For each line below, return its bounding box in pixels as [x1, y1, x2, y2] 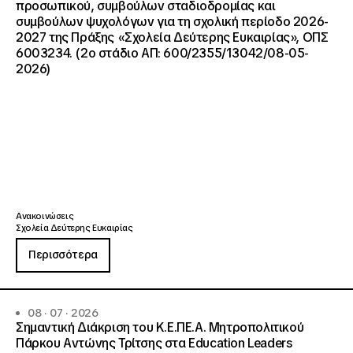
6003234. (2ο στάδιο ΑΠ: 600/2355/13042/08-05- [16, 45, 309, 61]
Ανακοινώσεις [16, 210, 74, 221]
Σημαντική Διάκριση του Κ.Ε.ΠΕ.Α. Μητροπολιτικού [16, 319, 304, 336]
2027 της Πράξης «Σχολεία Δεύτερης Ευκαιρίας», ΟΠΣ [16, 29, 329, 46]
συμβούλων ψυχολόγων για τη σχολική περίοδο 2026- [16, 13, 329, 30]
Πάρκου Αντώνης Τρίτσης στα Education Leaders [16, 335, 292, 351]
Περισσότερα [28, 247, 98, 262]
